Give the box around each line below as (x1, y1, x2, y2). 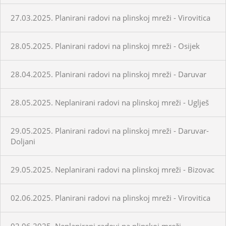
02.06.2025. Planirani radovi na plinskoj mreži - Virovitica (11, 192, 210, 203)
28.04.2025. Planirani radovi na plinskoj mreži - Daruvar (11, 69, 206, 79)
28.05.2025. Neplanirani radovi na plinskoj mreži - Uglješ (11, 97, 209, 107)
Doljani (11, 136, 35, 146)
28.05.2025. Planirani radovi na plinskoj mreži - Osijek (11, 40, 200, 51)
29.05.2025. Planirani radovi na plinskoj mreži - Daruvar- (11, 125, 209, 136)
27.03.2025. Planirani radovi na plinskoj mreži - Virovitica (11, 12, 210, 23)
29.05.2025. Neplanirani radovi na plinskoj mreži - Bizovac (11, 164, 214, 175)
